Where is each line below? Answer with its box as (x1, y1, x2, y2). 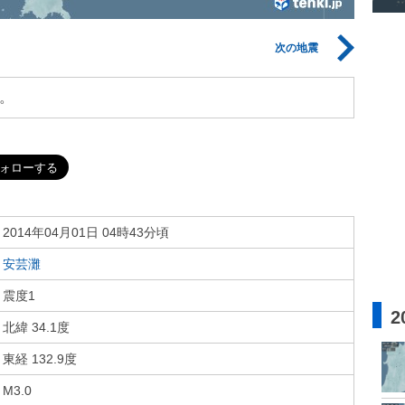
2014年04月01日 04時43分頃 (3, 225, 169, 240)
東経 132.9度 (3, 352, 77, 366)
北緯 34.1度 (3, 320, 70, 334)
